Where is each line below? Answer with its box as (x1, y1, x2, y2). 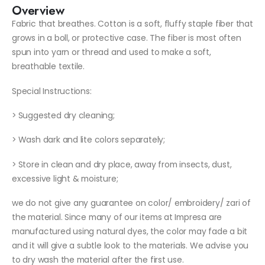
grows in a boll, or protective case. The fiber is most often (12, 32, 241, 44)
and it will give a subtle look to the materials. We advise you (12, 239, 249, 251)
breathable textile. (12, 60, 85, 73)
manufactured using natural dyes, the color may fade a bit (12, 225, 248, 237)
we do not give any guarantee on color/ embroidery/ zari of (12, 196, 251, 209)
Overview (12, 2, 64, 20)
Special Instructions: (12, 85, 92, 97)
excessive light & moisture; (12, 172, 118, 185)
